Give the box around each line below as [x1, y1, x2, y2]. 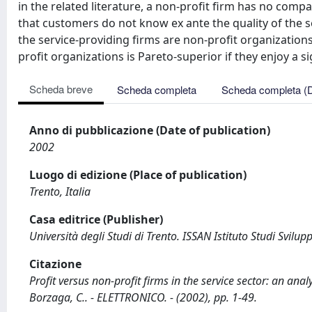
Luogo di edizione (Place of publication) [29, 167, 247, 182]
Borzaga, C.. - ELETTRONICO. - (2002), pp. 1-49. [29, 290, 257, 305]
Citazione [29, 256, 81, 272]
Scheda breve [29, 81, 93, 96]
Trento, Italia [29, 184, 91, 199]
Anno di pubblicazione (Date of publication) [29, 123, 270, 138]
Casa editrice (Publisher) [29, 212, 163, 227]
